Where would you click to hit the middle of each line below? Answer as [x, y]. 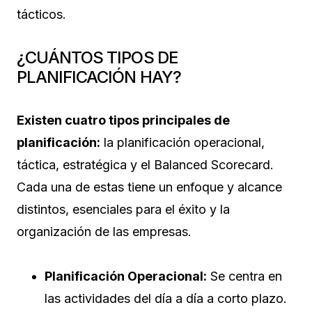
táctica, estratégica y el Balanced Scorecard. [145, 164]
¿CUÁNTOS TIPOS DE [97, 57]
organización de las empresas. [104, 231]
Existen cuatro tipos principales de [123, 120]
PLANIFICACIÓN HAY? [99, 77]
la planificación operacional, [182, 142]
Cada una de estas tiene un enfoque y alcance [149, 187]
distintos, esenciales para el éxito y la [123, 209]
